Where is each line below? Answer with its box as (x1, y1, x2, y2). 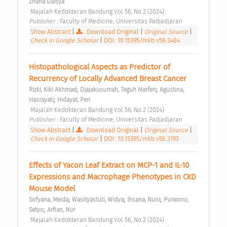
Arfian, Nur (47, 206, 75, 214)
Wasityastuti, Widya (72, 196, 124, 204)
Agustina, (160, 86, 184, 94)
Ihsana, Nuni (127, 196, 160, 204)
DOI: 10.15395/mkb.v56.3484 (104, 36, 180, 45)
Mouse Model (29, 184, 77, 194)
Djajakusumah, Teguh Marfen (80, 86, 156, 94)
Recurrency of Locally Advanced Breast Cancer (29, 74, 188, 84)
